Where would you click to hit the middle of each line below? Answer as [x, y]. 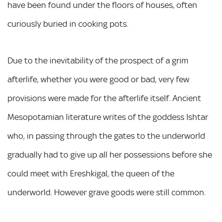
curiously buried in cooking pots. [68, 24]
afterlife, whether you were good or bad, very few [98, 79]
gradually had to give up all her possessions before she [110, 155]
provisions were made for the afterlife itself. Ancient [104, 98]
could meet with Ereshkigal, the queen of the [91, 173]
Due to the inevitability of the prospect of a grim [98, 60]
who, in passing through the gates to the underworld [106, 136]
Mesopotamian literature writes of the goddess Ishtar [108, 117]
